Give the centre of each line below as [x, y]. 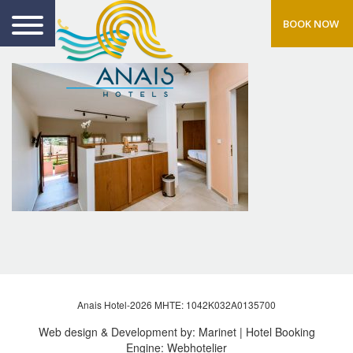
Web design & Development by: [118, 332]
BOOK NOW [311, 24]
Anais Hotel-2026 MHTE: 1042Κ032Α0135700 [176, 305]
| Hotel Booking [275, 332]
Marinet [217, 332]
